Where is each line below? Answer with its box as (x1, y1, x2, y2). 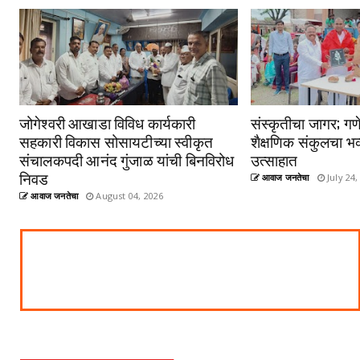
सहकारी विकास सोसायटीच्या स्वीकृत (19, 129, 213, 152)
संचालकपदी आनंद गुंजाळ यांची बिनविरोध (19, 148, 235, 170)
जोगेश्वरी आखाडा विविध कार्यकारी (19, 111, 196, 133)
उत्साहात (250, 148, 298, 170)
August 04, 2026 (93, 190, 164, 202)
